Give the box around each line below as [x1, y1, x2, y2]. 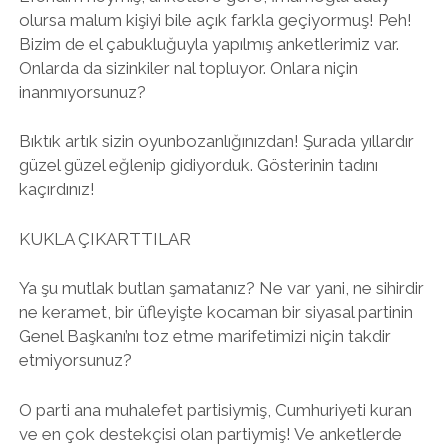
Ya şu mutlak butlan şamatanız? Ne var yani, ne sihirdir [18, 278, 424, 298]
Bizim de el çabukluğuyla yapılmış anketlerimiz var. [18, 33, 399, 54]
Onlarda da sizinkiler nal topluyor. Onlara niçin [18, 57, 358, 78]
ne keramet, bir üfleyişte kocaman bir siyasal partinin [18, 302, 413, 322]
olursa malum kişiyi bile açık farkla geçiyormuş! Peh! [18, 9, 412, 30]
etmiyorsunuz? [18, 350, 132, 370]
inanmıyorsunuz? [18, 81, 146, 102]
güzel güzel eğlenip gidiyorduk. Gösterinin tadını [18, 155, 378, 175]
